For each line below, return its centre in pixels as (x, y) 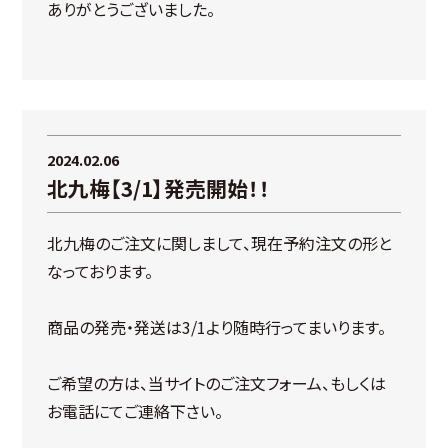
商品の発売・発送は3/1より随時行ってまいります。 (217, 327)
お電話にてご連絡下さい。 (135, 411)
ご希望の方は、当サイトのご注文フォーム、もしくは (217, 383)
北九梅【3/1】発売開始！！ (159, 188)
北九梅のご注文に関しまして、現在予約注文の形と (220, 243)
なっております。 (100, 271)
